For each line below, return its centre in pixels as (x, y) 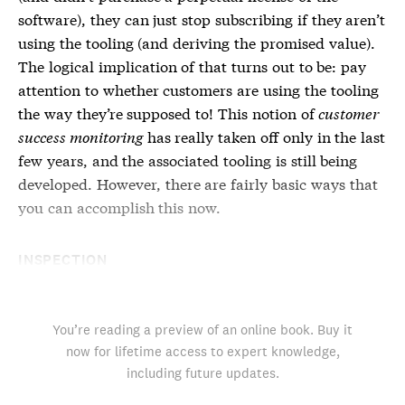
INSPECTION (63, 259)
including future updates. (202, 372)
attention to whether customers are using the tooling (198, 89)
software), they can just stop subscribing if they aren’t (202, 18)
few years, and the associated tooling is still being (188, 159)
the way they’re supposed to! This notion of (169, 112)
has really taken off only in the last (264, 136)
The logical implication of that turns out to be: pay (193, 65)
